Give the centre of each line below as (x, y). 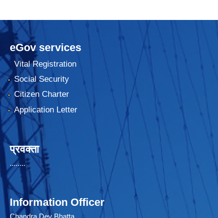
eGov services (45, 48)
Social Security (41, 79)
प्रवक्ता (24, 149)
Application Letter (45, 109)
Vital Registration (45, 64)
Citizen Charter (41, 94)
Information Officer (57, 202)
